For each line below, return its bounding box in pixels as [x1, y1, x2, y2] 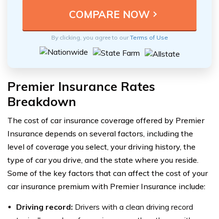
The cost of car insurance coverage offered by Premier [7, 115, 204, 125]
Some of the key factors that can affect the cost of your [7, 168, 208, 178]
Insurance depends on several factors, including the [7, 128, 193, 138]
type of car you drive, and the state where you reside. [7, 154, 198, 165]
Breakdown [7, 93, 76, 109]
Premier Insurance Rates [7, 78, 155, 94]
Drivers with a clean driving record [75, 201, 193, 212]
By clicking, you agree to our [51, 33, 130, 41]
